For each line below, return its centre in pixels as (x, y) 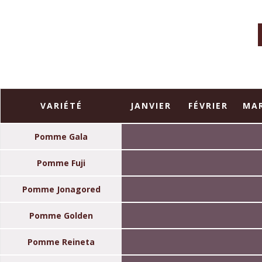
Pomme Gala (61, 136)
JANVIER (151, 105)
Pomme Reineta (61, 242)
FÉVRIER (208, 105)
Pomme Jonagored (61, 189)
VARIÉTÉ (61, 105)
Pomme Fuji (61, 163)
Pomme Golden (61, 215)
